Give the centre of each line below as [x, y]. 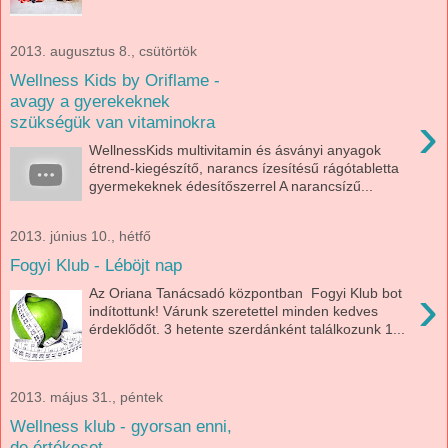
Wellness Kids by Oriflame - [115, 79]
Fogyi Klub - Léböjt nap [96, 264]
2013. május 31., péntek [86, 397]
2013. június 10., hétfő [80, 236]
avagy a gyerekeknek [90, 100]
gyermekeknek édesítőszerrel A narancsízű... [231, 186]
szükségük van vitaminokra [112, 121]
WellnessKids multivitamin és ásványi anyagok [235, 150]
